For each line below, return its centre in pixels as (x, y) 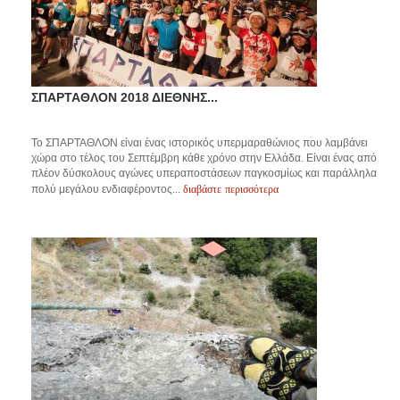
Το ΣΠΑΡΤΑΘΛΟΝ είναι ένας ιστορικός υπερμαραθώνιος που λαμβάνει (200, 142)
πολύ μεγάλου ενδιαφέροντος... (107, 189)
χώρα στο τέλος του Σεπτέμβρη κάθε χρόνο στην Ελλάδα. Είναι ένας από (204, 158)
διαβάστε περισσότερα (231, 188)
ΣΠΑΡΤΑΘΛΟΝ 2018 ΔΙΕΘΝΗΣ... (125, 97)
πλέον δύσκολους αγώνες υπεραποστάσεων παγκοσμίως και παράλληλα (204, 173)
